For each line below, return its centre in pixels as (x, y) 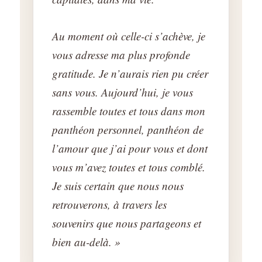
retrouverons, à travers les (110, 204)
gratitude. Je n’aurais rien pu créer (130, 73)
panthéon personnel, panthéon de (128, 129)
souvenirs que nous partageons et (127, 223)
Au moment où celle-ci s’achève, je (129, 36)
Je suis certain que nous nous (118, 185)
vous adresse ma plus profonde (121, 54)
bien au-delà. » (87, 242)
